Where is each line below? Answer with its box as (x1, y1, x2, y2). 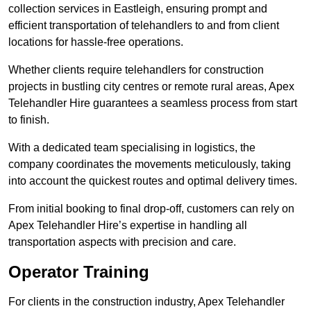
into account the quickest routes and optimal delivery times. (8, 175, 297, 187)
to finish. (8, 114, 49, 126)
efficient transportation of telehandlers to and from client (8, 19, 279, 32)
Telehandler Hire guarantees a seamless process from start (8, 97, 297, 110)
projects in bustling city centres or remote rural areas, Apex (8, 81, 294, 93)
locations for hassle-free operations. (8, 36, 183, 49)
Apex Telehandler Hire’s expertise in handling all (8, 219, 247, 232)
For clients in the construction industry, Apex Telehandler (8, 296, 285, 308)
